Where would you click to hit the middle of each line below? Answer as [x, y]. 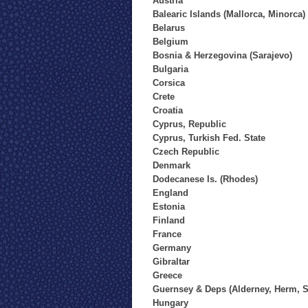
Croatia [168, 110]
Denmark [172, 165]
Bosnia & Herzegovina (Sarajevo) [222, 55]
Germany [172, 248]
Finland [169, 220]
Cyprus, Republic [189, 124]
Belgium [170, 42]
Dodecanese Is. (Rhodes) [205, 179]
